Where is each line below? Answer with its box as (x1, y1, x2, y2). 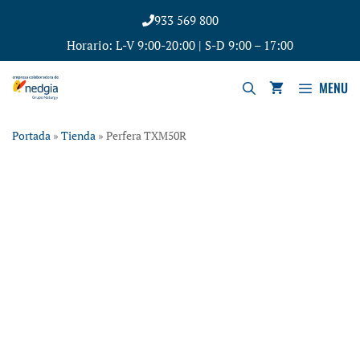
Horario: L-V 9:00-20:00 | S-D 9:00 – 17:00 (67, 37, 293, 53)
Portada (12, 129, 51, 143)
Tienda (61, 129, 96, 143)
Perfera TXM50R (106, 129, 186, 143)
